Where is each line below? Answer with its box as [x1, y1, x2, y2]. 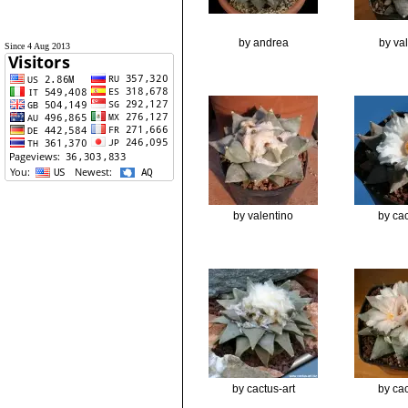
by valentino [233, 209, 293, 222]
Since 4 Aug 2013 [5, 41, 70, 51]
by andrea [238, 36, 289, 49]
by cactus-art [231, 382, 295, 395]
